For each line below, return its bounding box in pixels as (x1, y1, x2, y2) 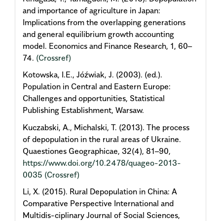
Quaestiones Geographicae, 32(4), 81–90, (23, 146, 171, 156)
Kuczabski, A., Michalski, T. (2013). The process (23, 122, 189, 132)
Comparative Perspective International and (23, 198, 174, 209)
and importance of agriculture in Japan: (23, 5, 160, 15)
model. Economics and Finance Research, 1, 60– (23, 40, 192, 51)
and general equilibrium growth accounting (23, 29, 174, 39)
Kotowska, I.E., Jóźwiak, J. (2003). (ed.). (23, 70, 162, 80)
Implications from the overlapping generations (23, 17, 185, 27)
